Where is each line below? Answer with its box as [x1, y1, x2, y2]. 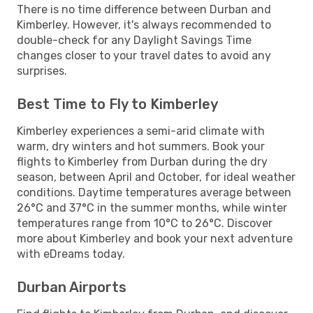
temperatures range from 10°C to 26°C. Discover [17, 216, 272, 230]
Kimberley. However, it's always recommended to [17, 17, 271, 31]
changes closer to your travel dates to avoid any [17, 48, 271, 62]
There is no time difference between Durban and [17, 2, 271, 16]
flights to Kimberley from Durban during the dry [17, 154, 268, 168]
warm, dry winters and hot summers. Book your [17, 139, 265, 153]
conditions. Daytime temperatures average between [17, 185, 291, 199]
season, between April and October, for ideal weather [17, 170, 296, 184]
